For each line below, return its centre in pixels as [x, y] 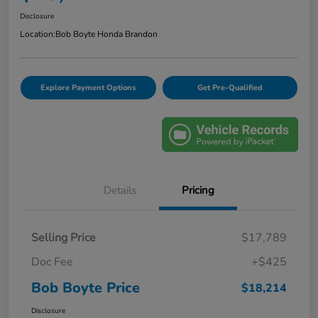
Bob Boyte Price [86, 288]
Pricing [198, 191]
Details [120, 191]
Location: [38, 34]
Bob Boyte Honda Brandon [106, 34]
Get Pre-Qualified [230, 87]
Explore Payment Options [88, 87]
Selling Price [64, 238]
